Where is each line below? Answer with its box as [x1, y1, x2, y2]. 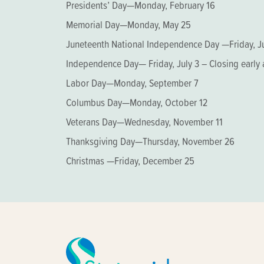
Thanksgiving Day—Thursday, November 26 [66, 134, 235, 148]
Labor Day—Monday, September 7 [66, 75, 199, 90]
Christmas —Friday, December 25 [66, 153, 194, 168]
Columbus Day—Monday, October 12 [66, 95, 207, 110]
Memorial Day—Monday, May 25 [66, 17, 191, 32]
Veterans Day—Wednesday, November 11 [66, 114, 223, 129]
